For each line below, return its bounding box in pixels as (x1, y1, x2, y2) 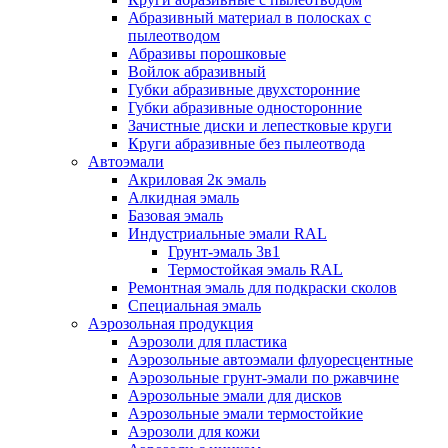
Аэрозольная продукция (88, 314, 253, 332)
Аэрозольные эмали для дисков (128, 386, 342, 404)
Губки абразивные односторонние (128, 98, 362, 116)
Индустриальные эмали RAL (128, 224, 327, 242)
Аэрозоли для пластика (128, 332, 287, 350)
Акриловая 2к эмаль (128, 170, 266, 188)
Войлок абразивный (128, 62, 266, 80)
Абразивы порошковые (128, 44, 286, 62)
